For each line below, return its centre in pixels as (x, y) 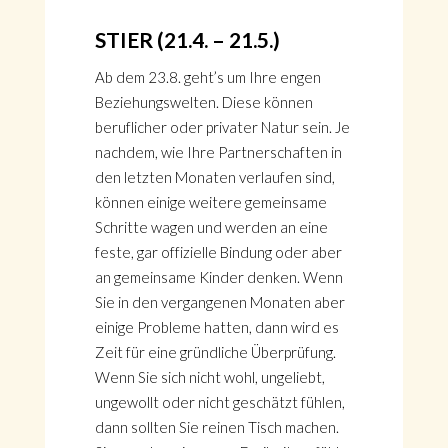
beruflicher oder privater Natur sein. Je (222, 127)
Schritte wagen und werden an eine (211, 227)
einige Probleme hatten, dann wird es (216, 327)
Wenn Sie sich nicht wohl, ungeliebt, (209, 377)
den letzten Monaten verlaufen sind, (214, 177)
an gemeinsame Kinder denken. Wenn (218, 277)
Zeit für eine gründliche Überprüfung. (215, 352)
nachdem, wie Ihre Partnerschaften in (218, 152)
